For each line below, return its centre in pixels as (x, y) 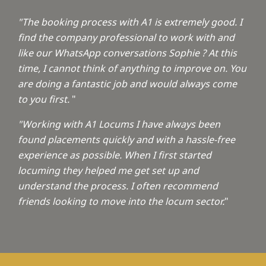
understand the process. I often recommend (118, 186)
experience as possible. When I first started (115, 155)
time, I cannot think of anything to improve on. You (132, 69)
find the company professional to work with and (126, 38)
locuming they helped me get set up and (108, 171)
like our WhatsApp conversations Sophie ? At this (127, 53)
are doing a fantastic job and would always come (127, 84)
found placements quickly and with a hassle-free (126, 140)
